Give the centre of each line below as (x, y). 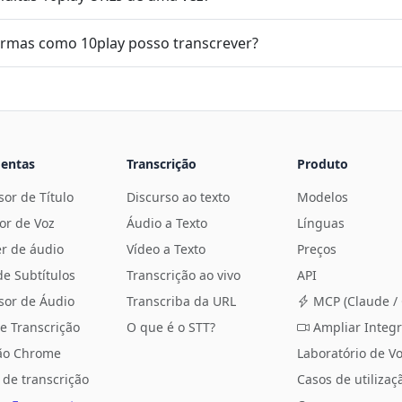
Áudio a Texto (167, 223)
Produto (323, 164)
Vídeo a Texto (166, 249)
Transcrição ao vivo (184, 275)
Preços (317, 249)
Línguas (321, 223)
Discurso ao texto (178, 197)
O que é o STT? (171, 327)
